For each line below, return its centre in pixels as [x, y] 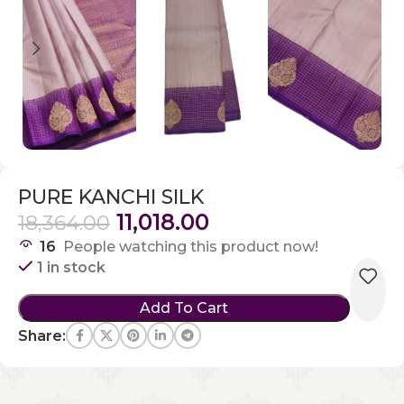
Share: [42, 335]
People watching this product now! [191, 247]
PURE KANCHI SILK [111, 197]
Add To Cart [184, 308]
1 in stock [71, 267]
